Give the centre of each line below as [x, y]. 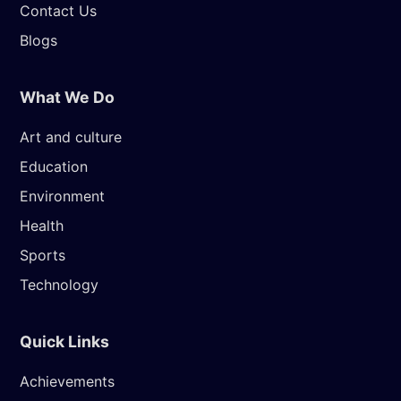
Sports [43, 255]
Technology [59, 284]
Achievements [67, 381]
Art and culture [71, 137]
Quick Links [64, 341]
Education [54, 166]
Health [42, 225]
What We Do [67, 97]
